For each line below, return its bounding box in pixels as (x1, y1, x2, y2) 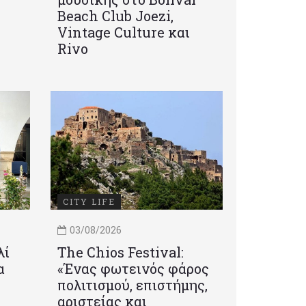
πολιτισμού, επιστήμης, (57, 276, 208, 294)
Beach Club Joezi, (57, 7, 173, 25)
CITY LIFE (62, 196, 115, 208)
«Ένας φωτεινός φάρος (57, 260, 209, 278)
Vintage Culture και (57, 23, 190, 42)
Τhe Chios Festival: (57, 243, 184, 262)
